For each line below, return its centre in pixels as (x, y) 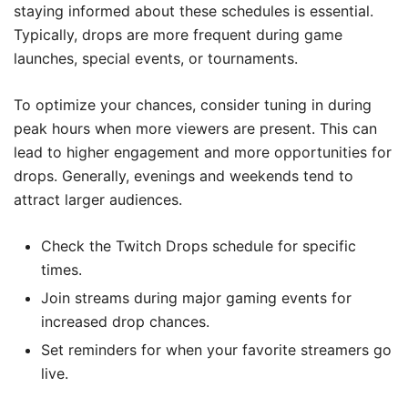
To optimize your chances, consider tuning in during (193, 104)
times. (61, 269)
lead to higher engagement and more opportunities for (203, 152)
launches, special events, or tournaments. (156, 58)
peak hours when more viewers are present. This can (195, 128)
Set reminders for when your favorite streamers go (216, 349)
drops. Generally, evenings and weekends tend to (184, 175)
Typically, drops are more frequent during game (178, 34)
